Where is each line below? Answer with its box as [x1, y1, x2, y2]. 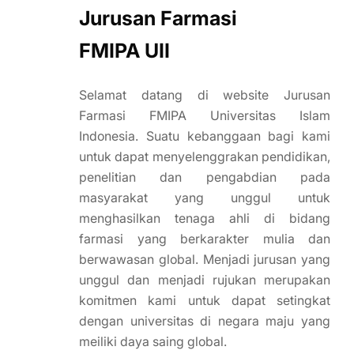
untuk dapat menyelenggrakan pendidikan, [79, 148, 330, 164]
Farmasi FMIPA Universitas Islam [79, 107, 330, 123]
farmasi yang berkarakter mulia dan [79, 230, 330, 247]
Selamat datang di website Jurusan [79, 86, 330, 103]
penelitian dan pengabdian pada [79, 168, 330, 185]
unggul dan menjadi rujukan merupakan [79, 271, 330, 288]
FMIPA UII [79, 39, 170, 63]
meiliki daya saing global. [79, 333, 227, 349]
